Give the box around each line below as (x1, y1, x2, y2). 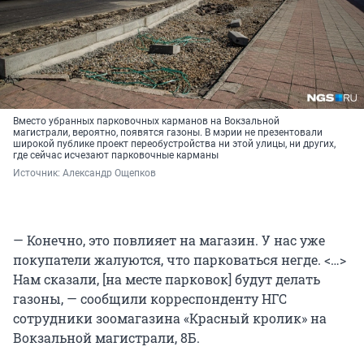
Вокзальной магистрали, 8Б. (13, 328, 200, 346)
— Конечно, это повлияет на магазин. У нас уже (13, 231, 325, 249)
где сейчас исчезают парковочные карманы (13, 149, 219, 161)
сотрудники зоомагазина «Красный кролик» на (13, 309, 327, 327)
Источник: (13, 167, 63, 179)
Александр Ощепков (63, 167, 156, 179)
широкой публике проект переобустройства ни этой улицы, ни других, (13, 137, 336, 149)
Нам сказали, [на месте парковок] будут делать (13, 270, 320, 288)
